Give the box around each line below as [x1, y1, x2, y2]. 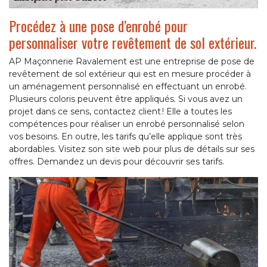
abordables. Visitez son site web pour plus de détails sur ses [9, 143, 254, 154]
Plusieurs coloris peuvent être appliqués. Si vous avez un [9, 93, 243, 104]
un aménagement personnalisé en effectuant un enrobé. [9, 80, 247, 92]
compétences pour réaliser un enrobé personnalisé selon [9, 118, 244, 129]
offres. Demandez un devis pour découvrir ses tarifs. [9, 156, 224, 167]
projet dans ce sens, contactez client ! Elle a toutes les [9, 105, 232, 117]
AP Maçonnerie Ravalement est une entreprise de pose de [9, 55, 254, 67]
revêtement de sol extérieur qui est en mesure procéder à [9, 68, 251, 79]
